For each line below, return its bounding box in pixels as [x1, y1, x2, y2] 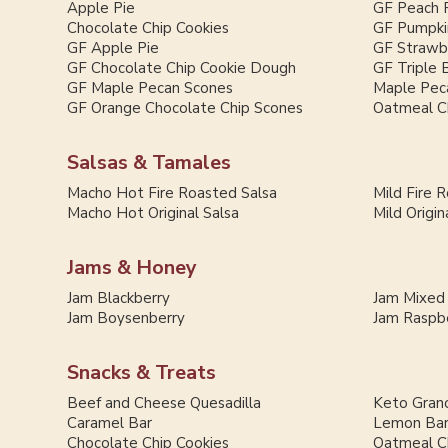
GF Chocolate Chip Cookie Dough [67, 58, 297, 79]
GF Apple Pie [67, 38, 160, 59]
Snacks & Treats [67, 359, 217, 387]
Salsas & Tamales [67, 149, 232, 177]
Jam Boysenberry [67, 308, 186, 329]
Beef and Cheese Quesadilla [67, 393, 262, 414]
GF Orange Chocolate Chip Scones [67, 98, 304, 119]
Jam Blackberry [67, 288, 171, 309]
